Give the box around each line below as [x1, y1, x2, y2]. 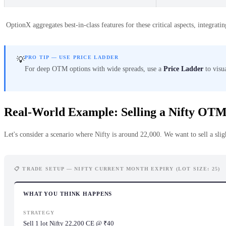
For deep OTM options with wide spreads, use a [25, 65, 163, 73]
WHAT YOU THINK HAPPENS [23, 191, 112, 197]
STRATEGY [23, 210, 54, 216]
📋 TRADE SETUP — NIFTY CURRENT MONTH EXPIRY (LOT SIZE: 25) [14, 166, 220, 172]
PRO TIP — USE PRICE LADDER [25, 54, 119, 60]
